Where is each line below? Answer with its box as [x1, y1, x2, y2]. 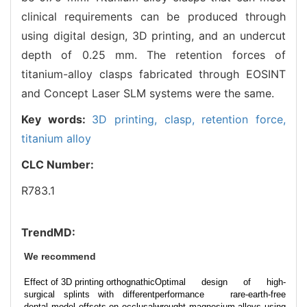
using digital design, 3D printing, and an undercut [21, 28, 286, 42]
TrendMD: [21, 225, 75, 239]
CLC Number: [21, 157, 97, 171]
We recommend [24, 250, 96, 262]
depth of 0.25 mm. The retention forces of [21, 47, 286, 62]
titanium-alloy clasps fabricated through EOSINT [21, 66, 286, 81]
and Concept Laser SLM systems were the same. [21, 86, 274, 100]
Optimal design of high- [155, 276, 286, 287]
